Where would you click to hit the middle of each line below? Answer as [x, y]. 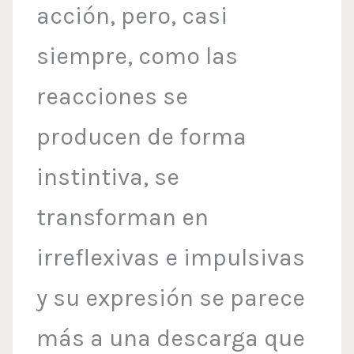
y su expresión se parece [171, 298]
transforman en [123, 218]
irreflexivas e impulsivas [171, 258]
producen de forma [142, 137]
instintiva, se [108, 177]
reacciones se [113, 97]
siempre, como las [137, 56]
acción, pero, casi [132, 16]
